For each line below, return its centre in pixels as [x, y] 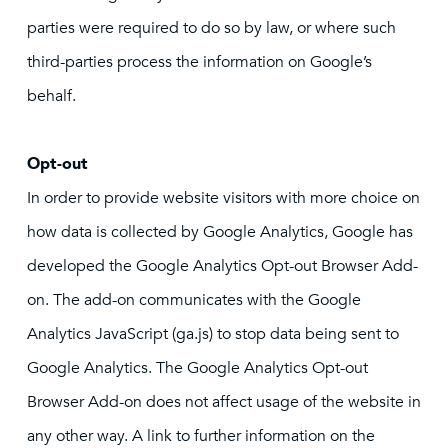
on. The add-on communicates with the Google [194, 300]
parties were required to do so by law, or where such [211, 28]
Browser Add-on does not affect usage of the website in [224, 402]
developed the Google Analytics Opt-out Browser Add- [222, 266]
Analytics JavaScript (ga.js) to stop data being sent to [213, 334]
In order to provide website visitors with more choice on [223, 198]
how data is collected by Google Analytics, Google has [220, 232]
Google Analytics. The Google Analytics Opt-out [197, 368]
